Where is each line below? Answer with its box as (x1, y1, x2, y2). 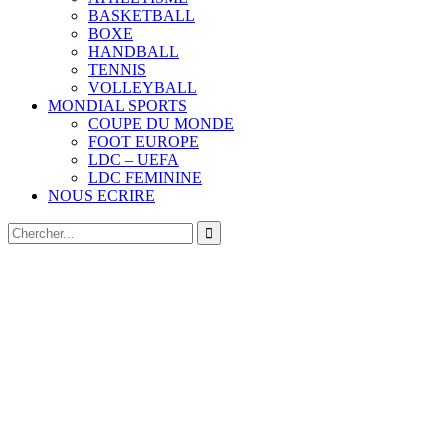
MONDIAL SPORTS (48, 96, 187, 114)
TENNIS (88, 60, 146, 78)
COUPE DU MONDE (88, 114, 234, 132)
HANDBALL (88, 42, 179, 60)
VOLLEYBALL (88, 78, 197, 96)
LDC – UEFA (88, 150, 179, 168)
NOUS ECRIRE (48, 186, 155, 204)
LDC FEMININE (88, 168, 202, 186)
